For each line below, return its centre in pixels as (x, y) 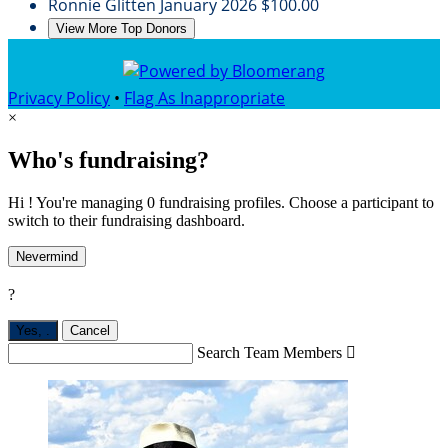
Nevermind (47, 256)
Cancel (90, 330)
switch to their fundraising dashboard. (126, 220)
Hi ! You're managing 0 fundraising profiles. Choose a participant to (221, 202)
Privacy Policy (59, 98)
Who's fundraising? (108, 160)
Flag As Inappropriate (204, 98)
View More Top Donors (121, 29)
